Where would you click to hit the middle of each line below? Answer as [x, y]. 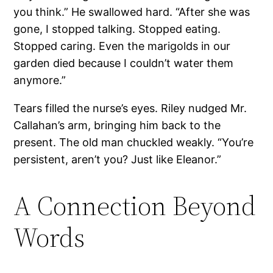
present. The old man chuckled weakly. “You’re [134, 142]
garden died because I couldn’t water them [124, 63]
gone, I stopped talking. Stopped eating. [117, 29]
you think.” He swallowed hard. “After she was [132, 12]
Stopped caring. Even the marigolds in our [122, 46]
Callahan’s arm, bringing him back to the [117, 125]
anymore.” [40, 80]
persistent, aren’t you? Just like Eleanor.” [118, 159]
